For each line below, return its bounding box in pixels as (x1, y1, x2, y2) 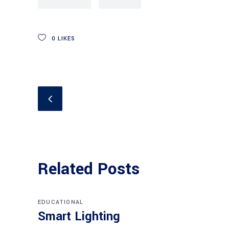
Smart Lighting (38, 208, 120, 225)
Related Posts (38, 157, 140, 181)
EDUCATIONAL (38, 198, 84, 206)
